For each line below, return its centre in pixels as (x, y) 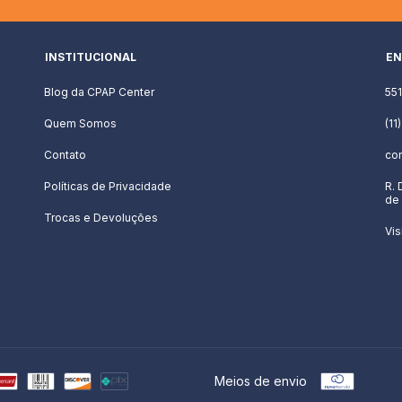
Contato (65, 154)
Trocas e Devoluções (101, 217)
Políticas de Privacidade (108, 186)
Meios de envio (261, 380)
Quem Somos (80, 123)
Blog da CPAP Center (99, 92)
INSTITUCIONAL (91, 57)
